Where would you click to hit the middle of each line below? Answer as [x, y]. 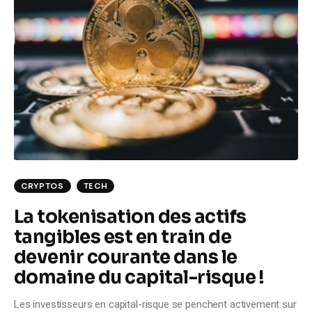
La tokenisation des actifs [130, 217]
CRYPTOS [42, 186]
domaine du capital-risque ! [139, 277]
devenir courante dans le [126, 257]
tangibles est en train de [123, 237]
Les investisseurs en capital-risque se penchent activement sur [155, 304]
